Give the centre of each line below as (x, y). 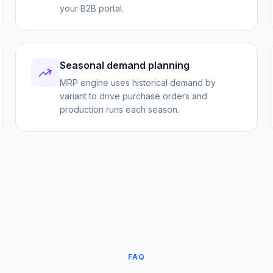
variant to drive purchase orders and (134, 96)
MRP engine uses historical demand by (138, 83)
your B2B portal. (92, 8)
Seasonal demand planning (125, 65)
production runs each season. (120, 109)
